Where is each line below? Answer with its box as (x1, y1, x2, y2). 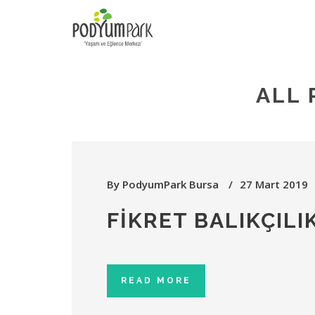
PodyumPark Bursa (122, 177, 219, 191)
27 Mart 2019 (240, 177, 308, 191)
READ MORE (121, 276, 191, 285)
